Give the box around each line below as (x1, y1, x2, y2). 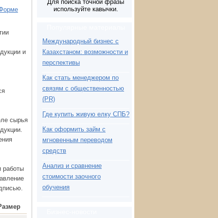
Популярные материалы (47, 23, 125, 31)
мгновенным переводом (42, 136, 112, 144)
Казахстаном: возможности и (42, 48, 128, 55)
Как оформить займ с (42, 126, 106, 133)
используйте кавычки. (53, 5, 118, 13)
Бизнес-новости (47, 208, 97, 216)
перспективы (42, 59, 80, 66)
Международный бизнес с (42, 37, 119, 45)
